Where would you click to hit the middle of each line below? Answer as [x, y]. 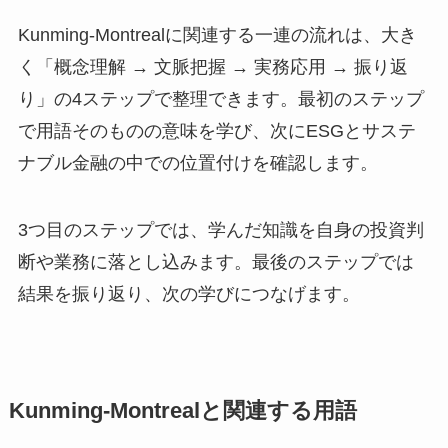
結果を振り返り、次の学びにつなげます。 [188, 294]
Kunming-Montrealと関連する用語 [182, 411]
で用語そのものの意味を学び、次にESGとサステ [216, 130]
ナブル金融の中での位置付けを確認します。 [197, 162]
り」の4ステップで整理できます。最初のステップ [220, 98]
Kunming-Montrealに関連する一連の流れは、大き [217, 34]
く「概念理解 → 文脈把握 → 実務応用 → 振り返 [212, 66]
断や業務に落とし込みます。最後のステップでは [215, 262]
